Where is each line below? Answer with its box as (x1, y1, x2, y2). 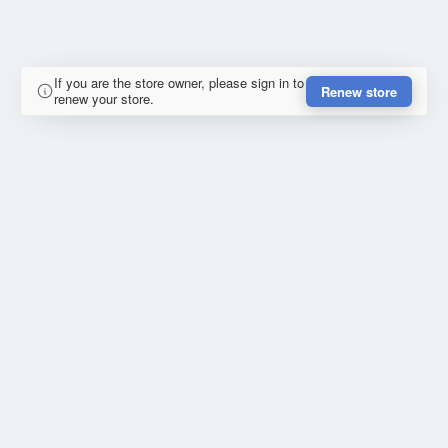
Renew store (321, 81, 397, 101)
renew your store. (54, 89, 154, 109)
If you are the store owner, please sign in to (54, 73, 304, 93)
